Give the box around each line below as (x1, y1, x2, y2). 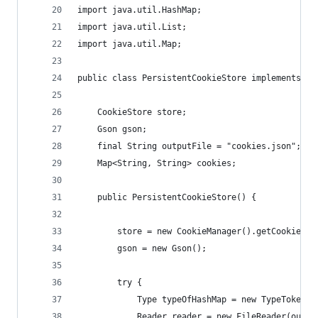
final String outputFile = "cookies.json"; (77, 141, 301, 151)
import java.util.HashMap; (77, 5, 202, 15)
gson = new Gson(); (77, 243, 207, 253)
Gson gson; (77, 124, 147, 134)
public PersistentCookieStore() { (77, 192, 256, 202)
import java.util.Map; (77, 39, 182, 49)
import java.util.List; (77, 22, 187, 32)
